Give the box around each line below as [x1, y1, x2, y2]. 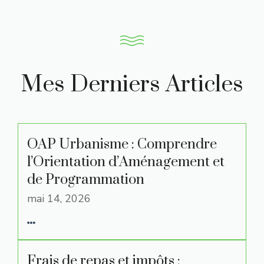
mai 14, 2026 [27, 192, 91, 206]
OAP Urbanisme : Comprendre [27, 136, 217, 153]
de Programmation [27, 171, 144, 189]
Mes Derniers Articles [21, 70, 243, 99]
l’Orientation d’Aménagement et [27, 153, 225, 171]
